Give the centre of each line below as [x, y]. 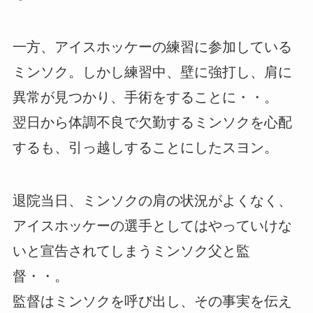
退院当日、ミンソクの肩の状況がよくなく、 [152, 200]
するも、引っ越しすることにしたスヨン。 [145, 147]
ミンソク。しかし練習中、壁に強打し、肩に [152, 72]
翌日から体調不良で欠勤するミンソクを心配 [152, 122]
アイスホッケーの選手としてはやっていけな [152, 225]
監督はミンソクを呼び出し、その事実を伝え [152, 301]
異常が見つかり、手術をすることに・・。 [145, 97]
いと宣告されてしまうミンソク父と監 [131, 250]
